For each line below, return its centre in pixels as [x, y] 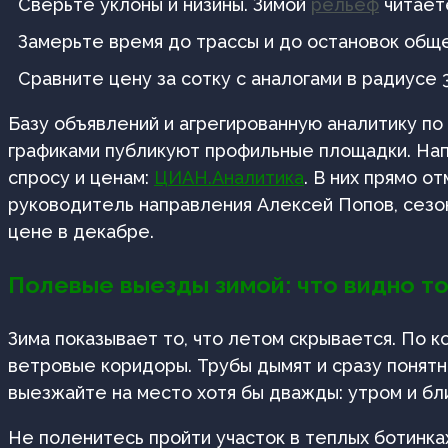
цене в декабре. [81, 232]
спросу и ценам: [81, 178]
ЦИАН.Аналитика [229, 178]
